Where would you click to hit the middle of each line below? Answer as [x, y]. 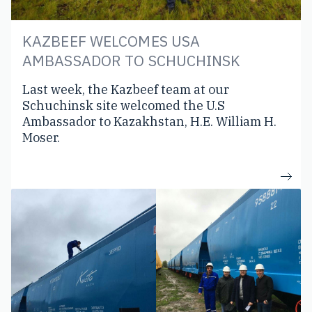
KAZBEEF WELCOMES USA [111, 41]
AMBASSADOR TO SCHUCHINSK [132, 60]
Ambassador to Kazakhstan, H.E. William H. [149, 121]
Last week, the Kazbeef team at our [126, 89]
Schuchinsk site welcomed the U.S [124, 105]
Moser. [41, 137]
